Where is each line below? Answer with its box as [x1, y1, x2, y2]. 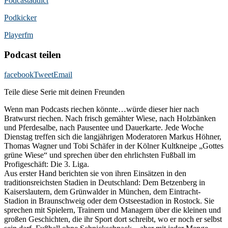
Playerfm [4, 31, 33, 40]
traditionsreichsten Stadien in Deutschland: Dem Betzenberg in [4, 178, 205, 187]
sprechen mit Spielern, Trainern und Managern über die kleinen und [4, 205, 221, 214]
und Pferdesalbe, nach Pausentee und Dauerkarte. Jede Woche [4, 123, 204, 132]
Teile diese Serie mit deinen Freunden [4, 87, 125, 96]
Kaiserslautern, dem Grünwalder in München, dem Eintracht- [4, 187, 201, 196]
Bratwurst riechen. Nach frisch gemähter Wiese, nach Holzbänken [4, 113, 216, 123]
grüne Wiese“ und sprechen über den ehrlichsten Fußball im [4, 150, 195, 159]
